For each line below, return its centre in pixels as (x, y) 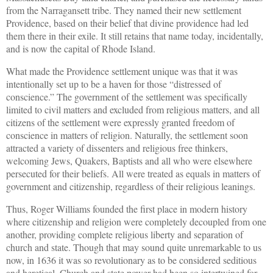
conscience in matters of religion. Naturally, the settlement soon (127, 135)
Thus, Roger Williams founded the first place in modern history (127, 208)
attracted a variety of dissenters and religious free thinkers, (117, 148)
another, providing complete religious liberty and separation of (125, 234)
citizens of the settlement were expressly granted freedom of (120, 122)
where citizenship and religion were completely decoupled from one (136, 221)
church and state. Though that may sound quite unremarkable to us (134, 247)
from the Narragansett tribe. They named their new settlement (124, 10)
